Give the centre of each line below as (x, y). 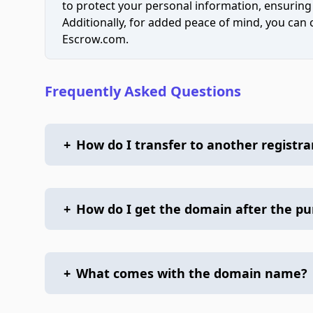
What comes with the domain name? (192, 273)
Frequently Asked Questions (143, 91)
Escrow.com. (95, 39)
